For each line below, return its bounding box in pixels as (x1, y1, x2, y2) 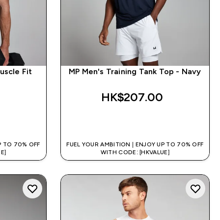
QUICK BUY (120, 116, 162, 125)
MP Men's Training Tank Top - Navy (69, 67, 201, 76)
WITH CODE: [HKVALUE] (100, 148, 169, 156)
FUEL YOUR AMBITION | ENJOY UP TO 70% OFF (66, 140, 204, 148)
